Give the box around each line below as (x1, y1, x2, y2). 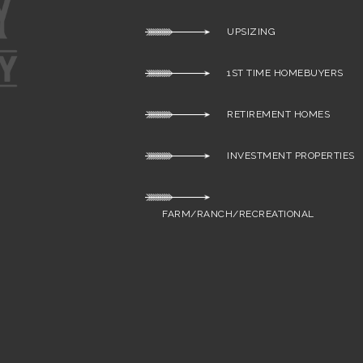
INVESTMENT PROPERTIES (210, 150, 355, 161)
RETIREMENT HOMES (210, 109, 331, 120)
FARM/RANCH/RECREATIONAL (145, 208, 314, 220)
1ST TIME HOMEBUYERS (210, 67, 344, 79)
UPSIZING (210, 26, 276, 37)
